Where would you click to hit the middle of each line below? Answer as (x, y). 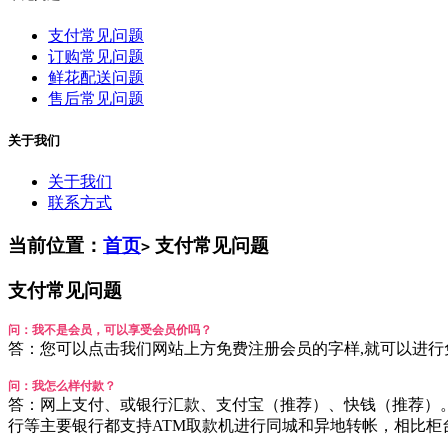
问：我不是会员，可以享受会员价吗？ (110, 330)
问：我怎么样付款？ (62, 386)
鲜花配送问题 (96, 77)
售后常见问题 (96, 98)
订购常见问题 (96, 56)
